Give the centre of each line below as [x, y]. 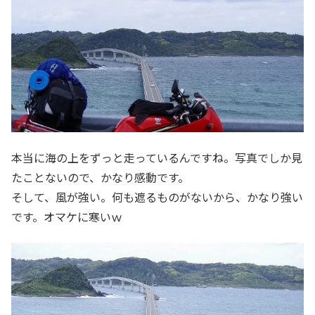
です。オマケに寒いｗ [67, 217]
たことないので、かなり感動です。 [100, 178]
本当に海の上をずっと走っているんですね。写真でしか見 [157, 158]
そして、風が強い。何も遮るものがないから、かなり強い [157, 197]
